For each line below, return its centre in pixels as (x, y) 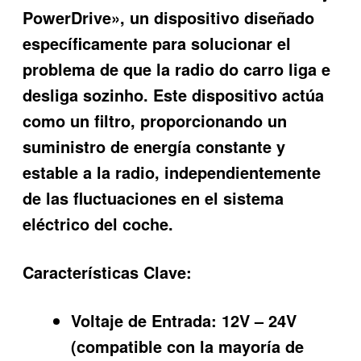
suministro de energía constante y (154, 146)
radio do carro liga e (253, 68)
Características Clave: (108, 272)
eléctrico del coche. (98, 223)
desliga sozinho (83, 94)
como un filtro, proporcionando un (155, 120)
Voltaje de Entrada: (144, 321)
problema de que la (99, 68)
